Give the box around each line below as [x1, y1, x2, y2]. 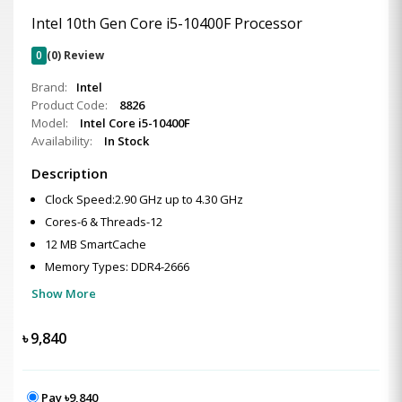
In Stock [104, 133, 149, 149]
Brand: [31, 79, 67, 95]
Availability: [31, 133, 95, 149]
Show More [31, 285, 96, 301]
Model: [31, 115, 71, 131]
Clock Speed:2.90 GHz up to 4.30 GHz [45, 191, 243, 207]
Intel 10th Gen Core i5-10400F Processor [31, 13, 302, 33]
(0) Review [47, 48, 104, 63]
